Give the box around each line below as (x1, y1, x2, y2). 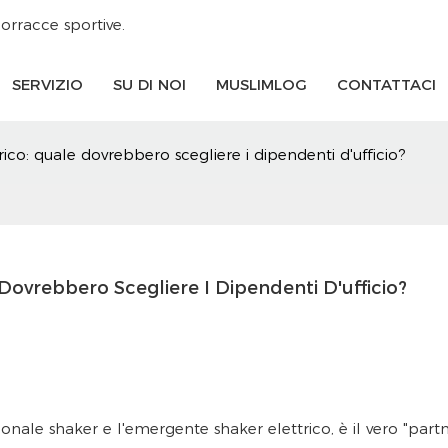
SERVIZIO (12, 74, 83, 94)
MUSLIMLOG (216, 74, 307, 94)
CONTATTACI (337, 74, 436, 94)
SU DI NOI (113, 74, 186, 94)
